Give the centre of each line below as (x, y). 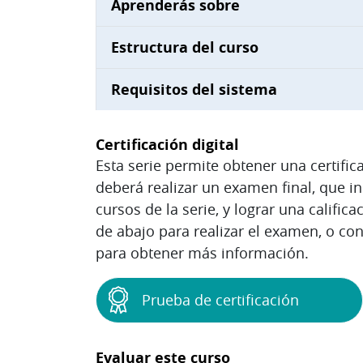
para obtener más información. (202, 252)
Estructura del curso (185, 47)
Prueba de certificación (220, 299)
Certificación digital (167, 144)
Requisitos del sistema (194, 89)
